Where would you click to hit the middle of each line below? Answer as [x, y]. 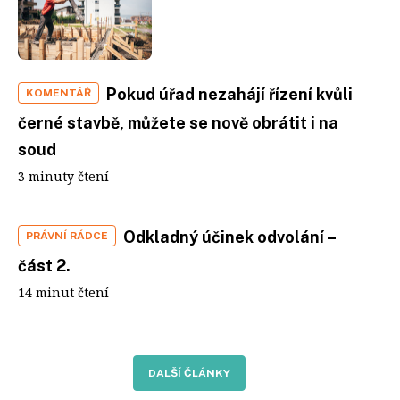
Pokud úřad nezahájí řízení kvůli [229, 94]
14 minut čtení [63, 292]
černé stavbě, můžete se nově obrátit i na [178, 123]
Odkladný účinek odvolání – [229, 237]
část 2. [44, 266]
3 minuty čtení [63, 176]
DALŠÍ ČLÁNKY [189, 373]
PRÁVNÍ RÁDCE [67, 236]
